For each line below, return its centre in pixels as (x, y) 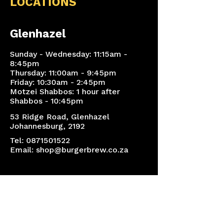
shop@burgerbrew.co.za (82, 150)
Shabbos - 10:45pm (47, 101)
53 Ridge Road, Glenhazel (60, 117)
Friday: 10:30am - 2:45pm (58, 82)
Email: (23, 150)
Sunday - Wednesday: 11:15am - (69, 54)
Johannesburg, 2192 (47, 126)
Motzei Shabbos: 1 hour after (65, 92)
